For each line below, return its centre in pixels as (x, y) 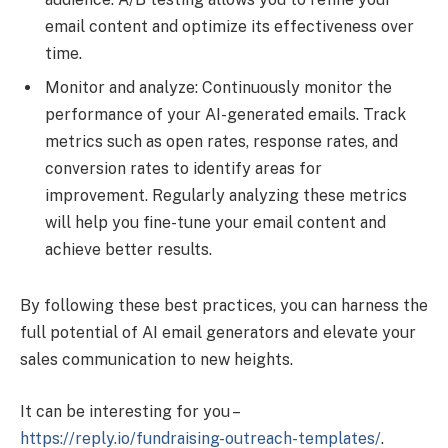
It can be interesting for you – (129, 411)
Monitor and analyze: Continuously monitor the (218, 88)
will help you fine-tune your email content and (215, 223)
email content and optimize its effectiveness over (229, 27)
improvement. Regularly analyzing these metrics (226, 196)
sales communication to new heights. (156, 360)
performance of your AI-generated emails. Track (225, 115)
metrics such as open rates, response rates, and (221, 142)
